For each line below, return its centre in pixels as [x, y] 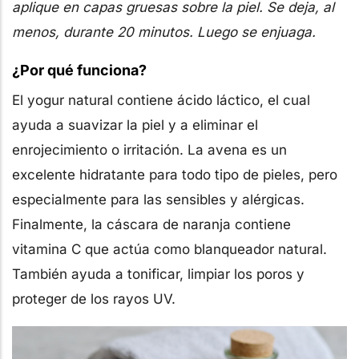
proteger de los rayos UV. [94, 298]
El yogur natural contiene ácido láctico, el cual [161, 100]
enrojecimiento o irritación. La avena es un [149, 149]
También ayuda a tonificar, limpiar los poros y [158, 274]
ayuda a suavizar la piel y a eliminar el [135, 125]
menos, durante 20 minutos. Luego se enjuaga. [164, 32]
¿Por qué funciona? [79, 70]
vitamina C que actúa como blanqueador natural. [169, 249]
